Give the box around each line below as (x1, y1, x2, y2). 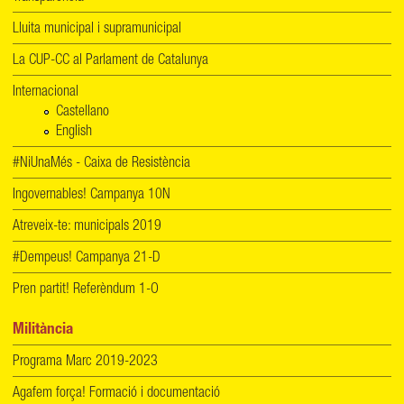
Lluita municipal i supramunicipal (13, 23, 181, 37)
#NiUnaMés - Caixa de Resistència (13, 157, 190, 172)
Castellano (56, 106, 109, 121)
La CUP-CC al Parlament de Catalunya (13, 54, 208, 69)
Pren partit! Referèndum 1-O (13, 283, 159, 298)
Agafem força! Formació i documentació (13, 387, 220, 402)
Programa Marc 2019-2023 (13, 355, 158, 371)
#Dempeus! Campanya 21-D (13, 252, 161, 267)
